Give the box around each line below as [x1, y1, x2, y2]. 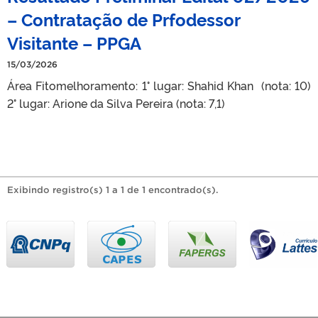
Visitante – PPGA [7, 30, 141, 54]
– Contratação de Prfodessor [7, 6, 240, 31]
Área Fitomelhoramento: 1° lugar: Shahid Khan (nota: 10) [7, 77, 311, 93]
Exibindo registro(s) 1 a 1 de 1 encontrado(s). [7, 184, 219, 195]
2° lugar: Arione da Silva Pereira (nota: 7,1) [7, 94, 225, 111]
